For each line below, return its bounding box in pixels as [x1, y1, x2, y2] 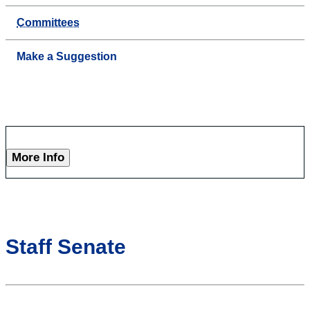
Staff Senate [6, 235, 126, 259]
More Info [12, 151, 64, 165]
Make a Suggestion [17, 51, 117, 63]
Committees [17, 17, 80, 29]
